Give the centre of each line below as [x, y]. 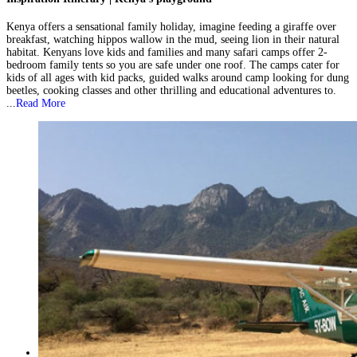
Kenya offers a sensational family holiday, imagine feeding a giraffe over [171, 27]
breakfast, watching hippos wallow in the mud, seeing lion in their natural [173, 40]
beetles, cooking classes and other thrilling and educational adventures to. [171, 91]
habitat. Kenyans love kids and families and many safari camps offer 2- [167, 53]
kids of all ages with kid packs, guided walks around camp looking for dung [178, 78]
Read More [41, 104]
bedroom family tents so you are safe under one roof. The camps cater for [173, 65]
